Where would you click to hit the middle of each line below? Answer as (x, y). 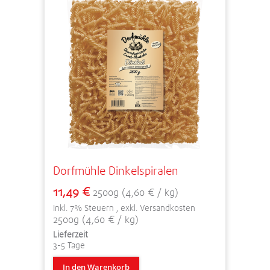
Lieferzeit (71, 234)
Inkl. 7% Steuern (85, 208)
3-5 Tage (69, 245)
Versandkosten (168, 208)
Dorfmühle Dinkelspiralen (116, 171)
